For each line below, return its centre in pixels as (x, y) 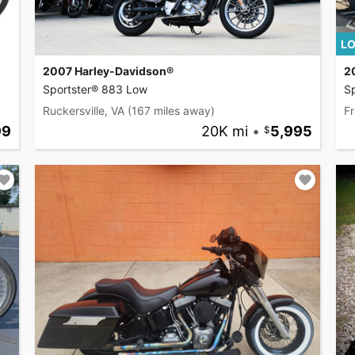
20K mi (224, 132)
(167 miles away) (171, 111)
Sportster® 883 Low (95, 90)
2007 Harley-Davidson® (108, 71)
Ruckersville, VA (84, 111)
